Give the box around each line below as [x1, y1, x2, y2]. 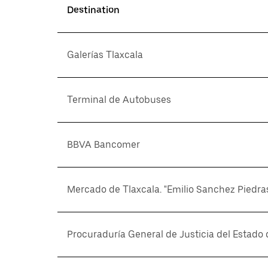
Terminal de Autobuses [67, 94, 171, 105]
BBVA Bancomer [67, 139, 140, 150]
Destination [67, 4, 120, 16]
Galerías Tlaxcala [67, 49, 143, 60]
